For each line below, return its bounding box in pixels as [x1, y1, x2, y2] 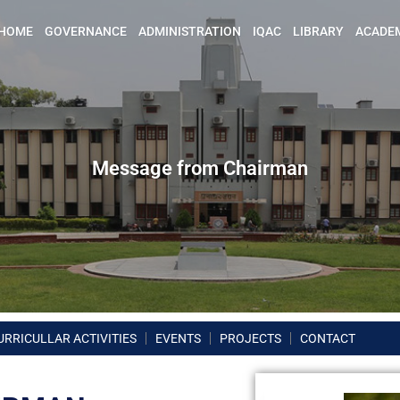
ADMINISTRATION [138, 24, 241, 38]
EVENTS [155, 331, 201, 346]
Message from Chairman [92, 157, 308, 179]
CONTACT [300, 331, 355, 346]
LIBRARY [293, 24, 344, 38]
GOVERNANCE [45, 24, 127, 38]
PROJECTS [220, 331, 281, 346]
